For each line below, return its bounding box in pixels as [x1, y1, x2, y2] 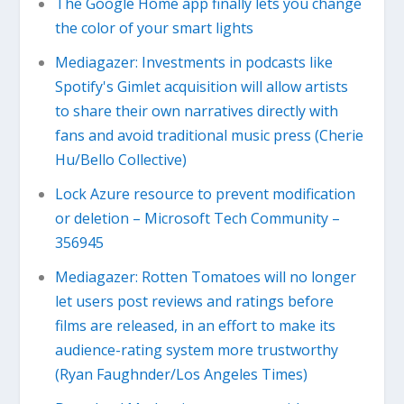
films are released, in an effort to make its [54, 316, 335, 336]
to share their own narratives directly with [54, 100, 338, 121]
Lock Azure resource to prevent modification [54, 183, 355, 204]
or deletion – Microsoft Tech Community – [54, 207, 340, 228]
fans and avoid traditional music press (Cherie [54, 124, 363, 145]
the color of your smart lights [54, 17, 253, 38]
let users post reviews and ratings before [54, 291, 334, 312]
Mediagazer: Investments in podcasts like [54, 51, 333, 72]
